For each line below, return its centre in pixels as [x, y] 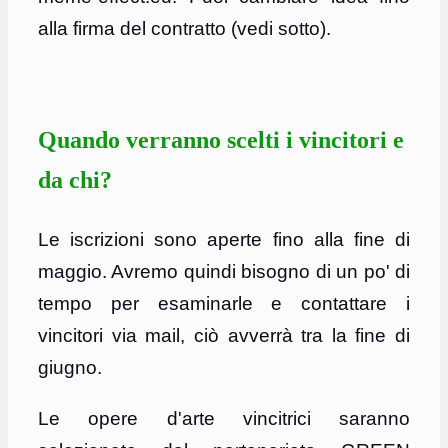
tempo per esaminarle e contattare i [224, 304]
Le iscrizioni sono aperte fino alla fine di [224, 240]
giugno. [70, 368]
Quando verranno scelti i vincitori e [221, 140]
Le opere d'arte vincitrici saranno [224, 419]
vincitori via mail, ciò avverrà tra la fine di [224, 336]
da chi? [75, 180]
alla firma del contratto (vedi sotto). [184, 29]
